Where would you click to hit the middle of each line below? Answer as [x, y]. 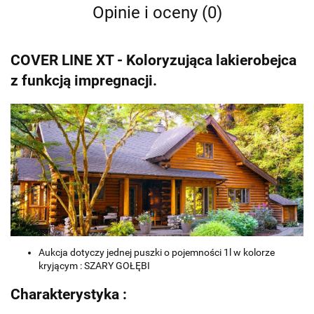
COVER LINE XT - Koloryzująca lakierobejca [153, 61]
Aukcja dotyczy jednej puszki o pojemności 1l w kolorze [157, 252]
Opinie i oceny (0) [157, 13]
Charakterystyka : [69, 295]
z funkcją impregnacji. [84, 81]
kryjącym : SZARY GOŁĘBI [94, 265]
